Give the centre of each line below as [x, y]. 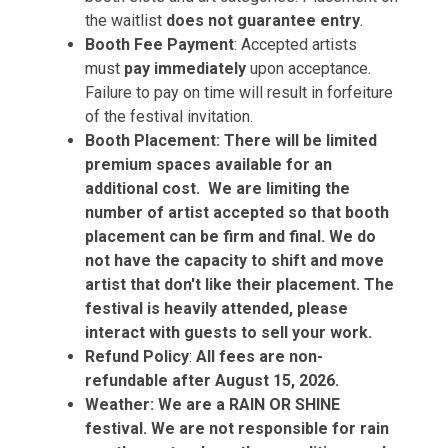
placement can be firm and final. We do [230, 236]
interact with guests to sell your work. [230, 332]
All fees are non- [259, 356]
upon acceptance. [308, 68]
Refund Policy [137, 356]
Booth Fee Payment [159, 44]
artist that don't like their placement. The [239, 284]
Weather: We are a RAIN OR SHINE [212, 404]
